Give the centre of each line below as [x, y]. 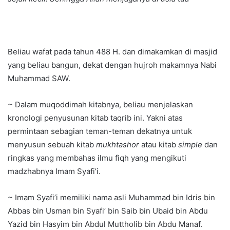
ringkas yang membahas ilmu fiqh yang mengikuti [97, 158]
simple [190, 145]
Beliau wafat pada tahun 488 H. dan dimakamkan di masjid [112, 52]
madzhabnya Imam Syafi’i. [54, 171]
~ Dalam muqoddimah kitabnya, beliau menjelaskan [100, 105]
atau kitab [159, 145]
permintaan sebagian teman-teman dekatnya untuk [100, 131]
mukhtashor [118, 145]
